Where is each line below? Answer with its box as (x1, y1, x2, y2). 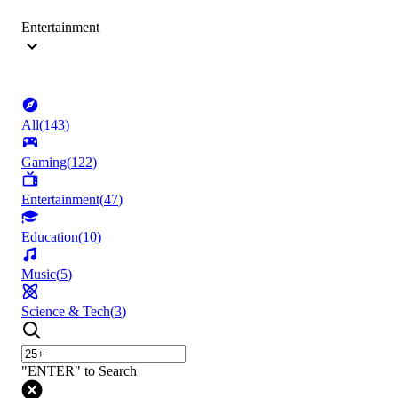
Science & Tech (21, 304, 110, 320)
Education (21, 229, 78, 245)
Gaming (21, 155, 67, 171)
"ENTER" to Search (21, 363, 137, 379)
